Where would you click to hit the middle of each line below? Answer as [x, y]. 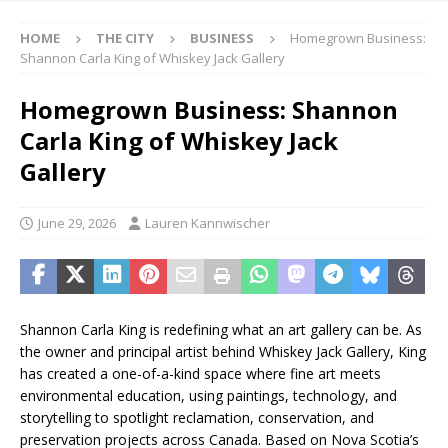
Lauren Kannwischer [207, 222]
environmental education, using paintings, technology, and [208, 395]
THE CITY [125, 37]
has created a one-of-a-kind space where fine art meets [200, 373]
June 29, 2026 [77, 222]
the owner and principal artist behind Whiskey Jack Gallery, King [223, 351]
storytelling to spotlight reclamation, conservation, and [197, 417]
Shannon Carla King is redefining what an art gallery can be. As [221, 329]
